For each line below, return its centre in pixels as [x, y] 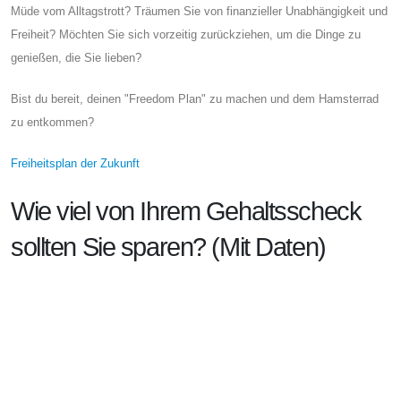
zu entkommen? [52, 122]
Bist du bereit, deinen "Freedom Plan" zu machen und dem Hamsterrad [195, 98]
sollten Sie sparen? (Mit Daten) [168, 247]
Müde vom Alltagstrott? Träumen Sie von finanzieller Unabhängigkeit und [199, 11]
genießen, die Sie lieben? [76, 57]
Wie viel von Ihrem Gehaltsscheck [186, 211]
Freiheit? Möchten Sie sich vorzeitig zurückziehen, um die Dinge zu [186, 34]
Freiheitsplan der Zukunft [75, 163]
